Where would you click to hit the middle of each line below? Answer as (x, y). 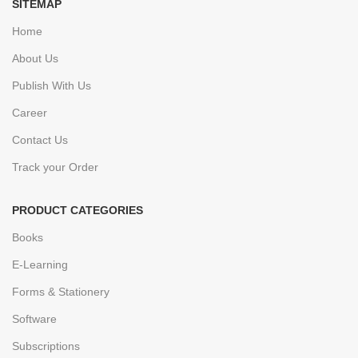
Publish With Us (52, 85)
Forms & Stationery (61, 291)
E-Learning (40, 264)
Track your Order (55, 167)
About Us (35, 58)
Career (30, 112)
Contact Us (40, 139)
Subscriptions (46, 346)
